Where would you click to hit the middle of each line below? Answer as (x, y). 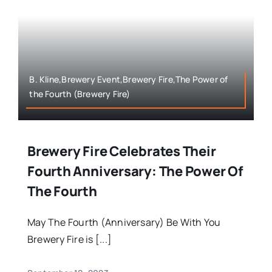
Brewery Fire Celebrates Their (121, 151)
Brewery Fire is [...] (70, 240)
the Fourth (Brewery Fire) (80, 94)
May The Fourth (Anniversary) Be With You (124, 223)
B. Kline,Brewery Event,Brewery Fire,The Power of (129, 80)
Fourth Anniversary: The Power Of (135, 172)
